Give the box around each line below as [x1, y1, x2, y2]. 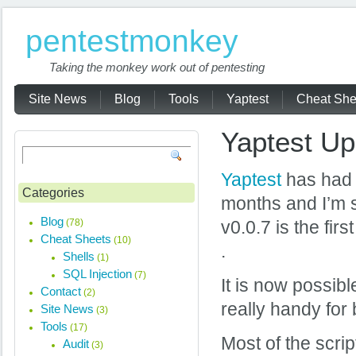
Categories [22, 186, 84, 199]
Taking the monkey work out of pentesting [49, 60, 265, 74]
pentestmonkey [25, 24, 238, 58]
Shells [63, 250, 95, 263]
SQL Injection [63, 267, 132, 281]
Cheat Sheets [41, 232, 111, 246]
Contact [41, 284, 81, 298]
